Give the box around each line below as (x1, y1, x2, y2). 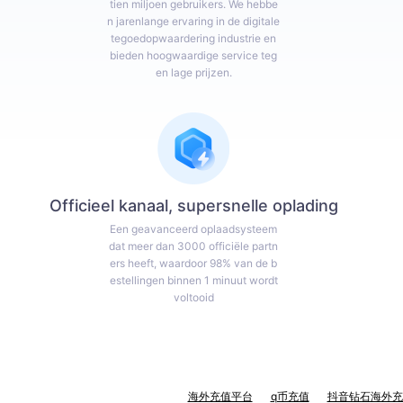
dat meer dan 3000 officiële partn (109, 238, 279, 253)
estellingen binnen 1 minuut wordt (109, 273, 278, 287)
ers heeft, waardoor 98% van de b (110, 255, 278, 270)
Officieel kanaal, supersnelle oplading (49, 195, 338, 215)
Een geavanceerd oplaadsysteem (110, 221, 278, 236)
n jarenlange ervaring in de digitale (107, 14, 281, 29)
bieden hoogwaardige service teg (110, 49, 278, 63)
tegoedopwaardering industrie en (111, 31, 277, 46)
